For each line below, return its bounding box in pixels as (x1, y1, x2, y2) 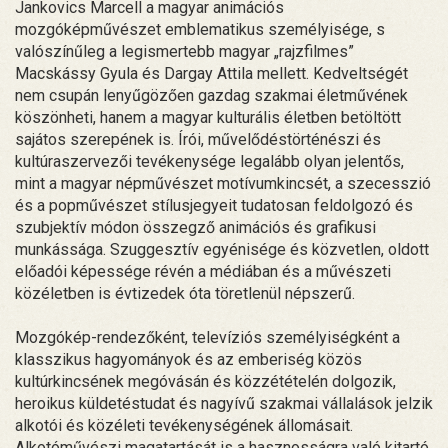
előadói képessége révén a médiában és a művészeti (15, 261, 391, 281)
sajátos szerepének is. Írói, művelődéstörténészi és (15, 129, 381, 149)
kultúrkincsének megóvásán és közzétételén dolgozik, (15, 371, 396, 391)
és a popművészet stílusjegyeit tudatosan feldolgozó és (15, 195, 413, 215)
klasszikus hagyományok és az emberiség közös (15, 349, 362, 369)
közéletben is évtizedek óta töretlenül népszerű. (15, 283, 355, 303)
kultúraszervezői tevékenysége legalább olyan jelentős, (15, 151, 404, 171)
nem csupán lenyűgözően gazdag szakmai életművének (15, 85, 408, 105)
